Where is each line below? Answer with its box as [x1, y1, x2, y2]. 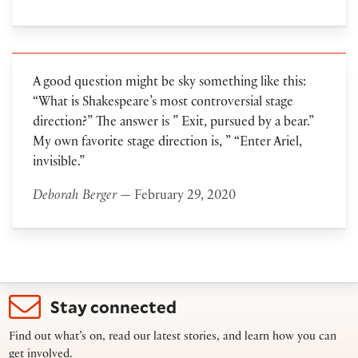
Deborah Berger [32, 190, 117, 205]
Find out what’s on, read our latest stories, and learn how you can [9, 332, 337, 344]
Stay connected [50, 295, 177, 318]
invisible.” [32, 157, 85, 171]
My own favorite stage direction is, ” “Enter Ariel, [32, 137, 302, 151]
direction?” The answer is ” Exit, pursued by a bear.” [32, 117, 314, 131]
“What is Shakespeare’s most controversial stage [32, 97, 293, 111]
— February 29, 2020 [116, 190, 236, 205]
